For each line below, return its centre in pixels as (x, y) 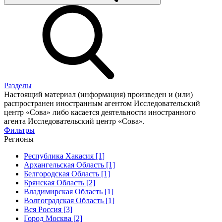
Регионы (19, 139)
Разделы (18, 85)
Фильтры (19, 130)
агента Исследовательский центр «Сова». (74, 121)
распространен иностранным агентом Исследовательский (102, 103)
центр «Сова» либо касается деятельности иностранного (100, 112)
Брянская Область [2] (59, 182)
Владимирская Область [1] (69, 191)
